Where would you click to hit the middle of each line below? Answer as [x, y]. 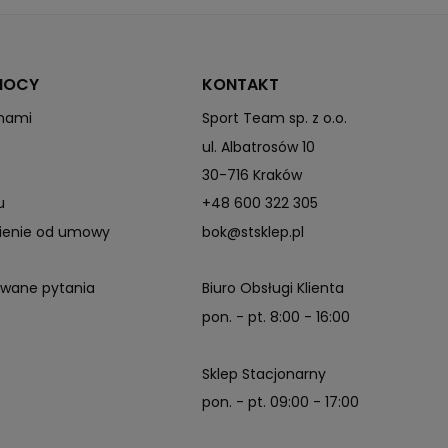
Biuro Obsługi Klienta [273, 288]
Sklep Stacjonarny [264, 373]
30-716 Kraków [252, 174]
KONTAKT [241, 85]
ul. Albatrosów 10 [259, 146]
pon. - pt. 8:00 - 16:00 [276, 316]
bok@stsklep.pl [253, 231]
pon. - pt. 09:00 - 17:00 [281, 402]
